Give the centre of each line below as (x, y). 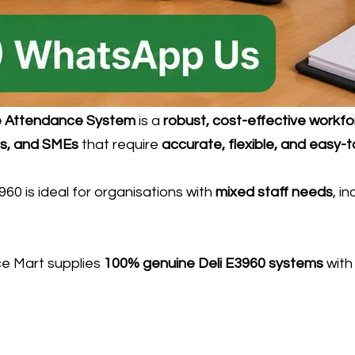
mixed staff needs (274, 192)
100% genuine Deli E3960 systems (214, 263)
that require (120, 144)
